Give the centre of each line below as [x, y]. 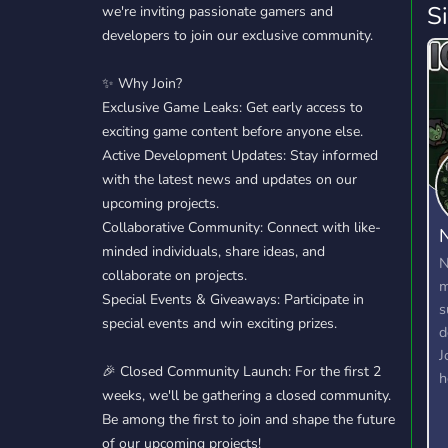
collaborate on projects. [174, 275]
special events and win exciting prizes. [219, 323]
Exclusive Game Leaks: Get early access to [232, 107]
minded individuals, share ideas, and [213, 251]
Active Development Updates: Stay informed [240, 155]
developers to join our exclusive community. [237, 35]
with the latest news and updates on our [229, 179]
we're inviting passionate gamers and [217, 11]
